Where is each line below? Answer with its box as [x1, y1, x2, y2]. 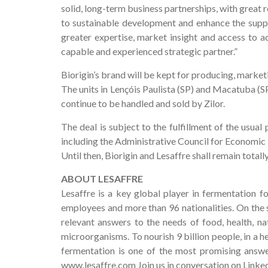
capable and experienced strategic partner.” [61, 45, 237, 57]
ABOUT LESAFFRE [61, 173, 143, 184]
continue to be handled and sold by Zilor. [61, 98, 225, 109]
